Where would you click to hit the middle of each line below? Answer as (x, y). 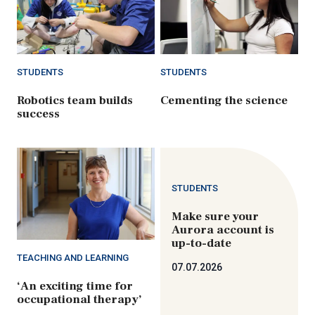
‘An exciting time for (75, 286)
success (38, 114)
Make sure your (215, 216)
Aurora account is (223, 230)
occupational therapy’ (79, 299)
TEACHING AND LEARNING (73, 257)
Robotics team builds (75, 100)
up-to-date (201, 243)
